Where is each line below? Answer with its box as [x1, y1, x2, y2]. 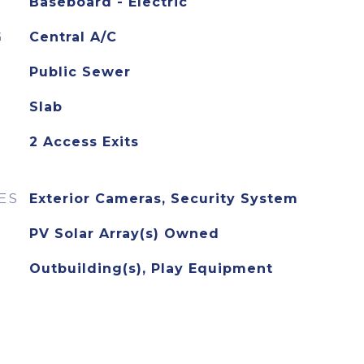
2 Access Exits [28, 134, 139, 149]
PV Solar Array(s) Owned [28, 226, 219, 241]
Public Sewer [28, 64, 131, 80]
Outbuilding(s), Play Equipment [28, 261, 273, 276]
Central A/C [28, 29, 117, 45]
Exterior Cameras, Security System [28, 191, 298, 206]
